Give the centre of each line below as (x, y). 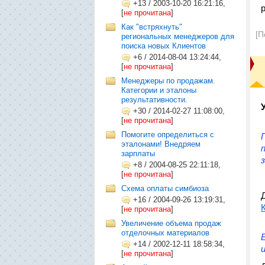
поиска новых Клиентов (164, 46)
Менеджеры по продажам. (168, 81)
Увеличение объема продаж (171, 223)
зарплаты (138, 153)
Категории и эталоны (159, 90)
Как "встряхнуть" (152, 27)
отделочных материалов (165, 233)
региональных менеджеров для (178, 36)
